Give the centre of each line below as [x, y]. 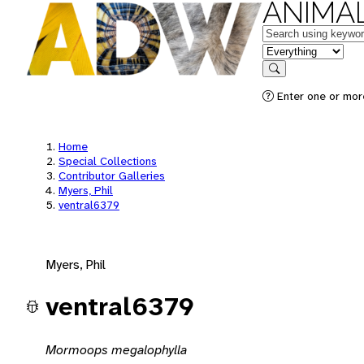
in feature [288, 50]
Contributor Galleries [112, 175]
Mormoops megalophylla [116, 349]
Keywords [289, 32]
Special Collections [108, 161]
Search [290, 80]
